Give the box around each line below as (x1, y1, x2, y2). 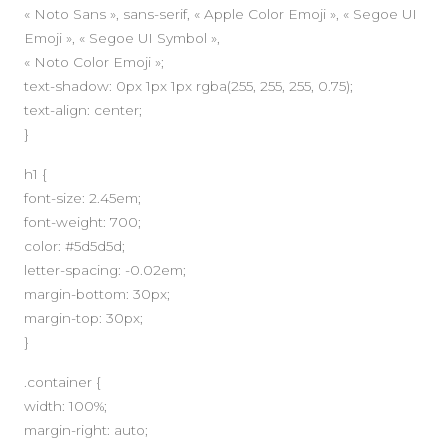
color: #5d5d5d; (24, 237, 125, 254)
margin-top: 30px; (24, 309, 143, 326)
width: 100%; (24, 397, 107, 414)
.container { (24, 373, 101, 390)
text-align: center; (24, 101, 142, 118)
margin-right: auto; (24, 421, 148, 438)
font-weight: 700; (24, 213, 141, 230)
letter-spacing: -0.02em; (24, 261, 186, 278)
